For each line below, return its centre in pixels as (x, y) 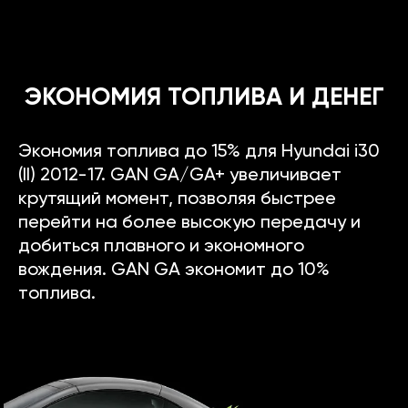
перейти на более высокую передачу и (189, 223)
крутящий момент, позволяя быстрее (177, 199)
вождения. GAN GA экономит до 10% (174, 270)
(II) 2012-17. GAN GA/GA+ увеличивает (180, 175)
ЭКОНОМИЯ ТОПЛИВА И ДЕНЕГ (204, 97)
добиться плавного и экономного (161, 246)
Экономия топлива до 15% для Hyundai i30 (199, 152)
